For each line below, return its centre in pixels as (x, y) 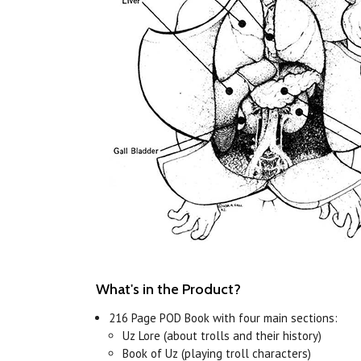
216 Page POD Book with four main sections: (224, 318)
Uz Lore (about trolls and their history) (222, 336)
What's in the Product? (168, 290)
